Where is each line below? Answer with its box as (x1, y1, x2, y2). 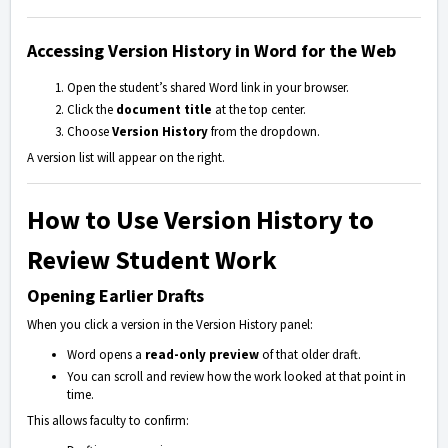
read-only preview (145, 346, 259, 364)
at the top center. (212, 101, 306, 118)
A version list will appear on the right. (27, 149, 225, 166)
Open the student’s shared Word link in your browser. (67, 79, 349, 96)
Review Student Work (27, 243, 277, 277)
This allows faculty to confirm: (27, 412, 189, 430)
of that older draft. (259, 346, 361, 364)
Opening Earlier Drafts (27, 284, 204, 308)
